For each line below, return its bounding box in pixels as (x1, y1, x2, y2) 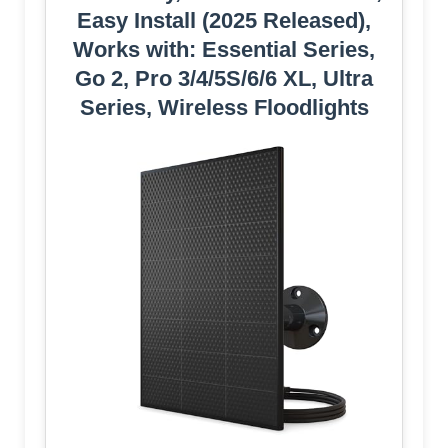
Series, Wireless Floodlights (79, 95, 369, 121)
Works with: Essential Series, (73, 37, 375, 63)
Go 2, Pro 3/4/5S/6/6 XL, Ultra (75, 66, 373, 92)
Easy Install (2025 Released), (77, 8, 371, 34)
